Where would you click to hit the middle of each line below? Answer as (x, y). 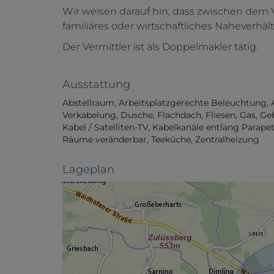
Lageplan (88, 170)
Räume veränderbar (105, 140)
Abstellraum (88, 103)
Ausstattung (96, 85)
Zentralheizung (227, 140)
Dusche (137, 115)
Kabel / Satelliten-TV (105, 128)
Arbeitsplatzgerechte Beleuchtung (193, 103)
